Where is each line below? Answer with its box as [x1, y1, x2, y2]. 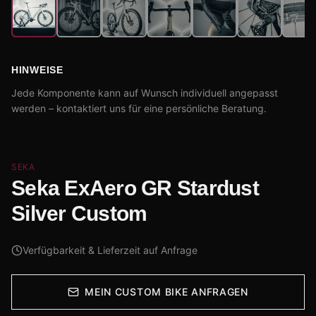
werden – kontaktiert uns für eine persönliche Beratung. [11, 102, 267, 115]
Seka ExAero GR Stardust [11, 176, 259, 200]
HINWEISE [11, 64, 63, 76]
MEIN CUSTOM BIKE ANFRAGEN [85, 286, 248, 298]
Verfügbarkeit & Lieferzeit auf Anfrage [23, 244, 197, 257]
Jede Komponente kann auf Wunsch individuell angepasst [11, 87, 278, 99]
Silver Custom [11, 202, 147, 226]
